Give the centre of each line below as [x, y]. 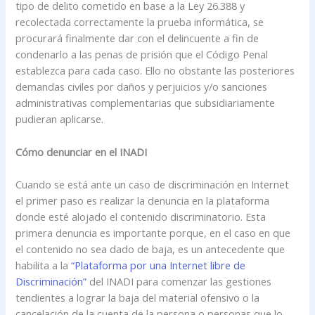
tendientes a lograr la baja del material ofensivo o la [138, 298]
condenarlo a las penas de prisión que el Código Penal [142, 54]
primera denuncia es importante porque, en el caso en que [153, 233]
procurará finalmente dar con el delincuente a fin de [137, 38]
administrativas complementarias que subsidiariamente [146, 103]
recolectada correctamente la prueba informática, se [140, 22]
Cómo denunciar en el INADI [82, 152]
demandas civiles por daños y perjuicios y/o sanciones [142, 87]
